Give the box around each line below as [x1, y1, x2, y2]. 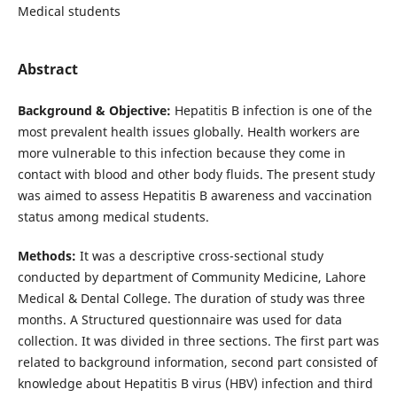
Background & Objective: [17, 102, 175, 120]
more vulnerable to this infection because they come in [17, 144, 346, 162]
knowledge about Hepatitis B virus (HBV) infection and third [17, 375, 373, 393]
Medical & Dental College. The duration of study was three [17, 290, 365, 307]
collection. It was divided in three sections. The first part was [17, 332, 379, 350]
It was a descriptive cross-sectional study [75, 247, 323, 265]
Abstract [17, 59, 78, 79]
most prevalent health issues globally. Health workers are [17, 123, 360, 141]
